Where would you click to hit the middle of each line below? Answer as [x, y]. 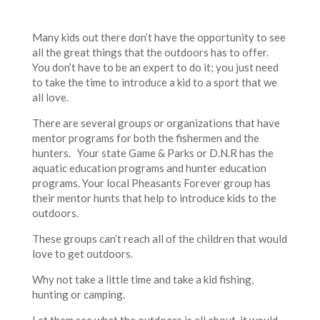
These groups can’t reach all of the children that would [159, 239]
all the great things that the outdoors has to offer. [150, 52]
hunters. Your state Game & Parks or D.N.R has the [152, 153]
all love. [50, 97]
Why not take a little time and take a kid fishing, [142, 280]
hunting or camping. [78, 295]
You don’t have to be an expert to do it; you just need [155, 67]
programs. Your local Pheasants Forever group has [151, 183]
